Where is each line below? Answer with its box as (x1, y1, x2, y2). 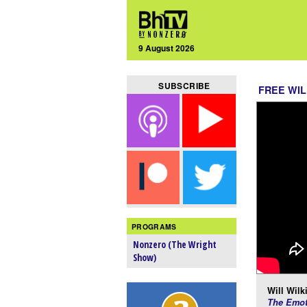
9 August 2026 (138, 41, 195, 54)
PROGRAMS (132, 221, 177, 232)
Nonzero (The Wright (133, 238, 217, 251)
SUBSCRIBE (158, 79, 210, 93)
